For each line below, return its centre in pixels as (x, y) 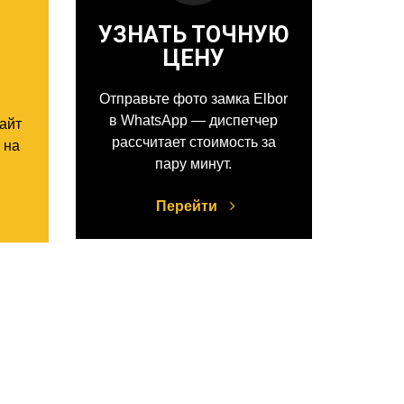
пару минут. (194, 164)
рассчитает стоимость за (193, 142)
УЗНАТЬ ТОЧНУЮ (193, 35)
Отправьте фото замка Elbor (194, 99)
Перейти (189, 207)
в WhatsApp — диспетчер (194, 121)
